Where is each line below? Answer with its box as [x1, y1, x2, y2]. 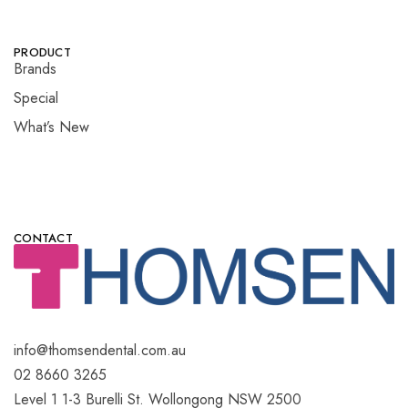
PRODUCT [14, 44, 71, 62]
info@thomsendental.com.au [14, 339, 186, 361]
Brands [14, 58, 56, 80]
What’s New [14, 117, 89, 138]
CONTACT [14, 229, 73, 248]
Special [14, 87, 58, 109]
